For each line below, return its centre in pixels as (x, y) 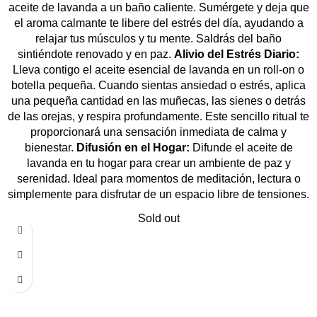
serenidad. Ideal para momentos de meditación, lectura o (158, 179)
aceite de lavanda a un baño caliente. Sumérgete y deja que (158, 8)
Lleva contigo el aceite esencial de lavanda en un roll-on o (158, 70)
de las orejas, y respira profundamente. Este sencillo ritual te (158, 117)
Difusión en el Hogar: (133, 148)
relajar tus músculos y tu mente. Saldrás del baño (158, 39)
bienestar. (50, 148)
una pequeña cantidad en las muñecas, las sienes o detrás (158, 101)
